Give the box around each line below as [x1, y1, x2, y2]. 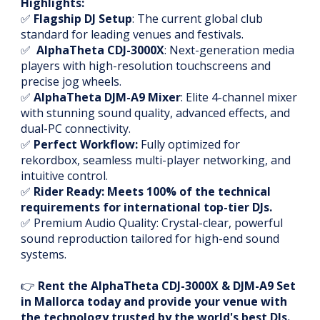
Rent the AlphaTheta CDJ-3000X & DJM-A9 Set [38, 278, 296, 294]
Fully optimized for [138, 136, 240, 153]
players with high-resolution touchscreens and [21, 58, 271, 74]
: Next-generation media [164, 42, 294, 59]
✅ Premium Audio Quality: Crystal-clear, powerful [21, 215, 283, 231]
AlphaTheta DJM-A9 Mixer [34, 89, 181, 106]
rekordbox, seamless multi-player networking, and [21, 152, 291, 169]
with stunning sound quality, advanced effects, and [21, 105, 290, 121]
